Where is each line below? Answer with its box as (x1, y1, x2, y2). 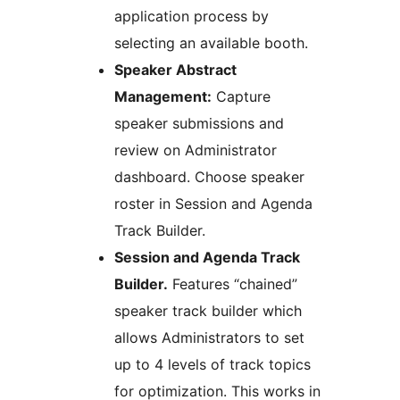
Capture (212, 87, 271, 106)
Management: (114, 87, 212, 106)
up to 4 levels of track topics (114, 355, 311, 374)
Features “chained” (168, 275, 297, 294)
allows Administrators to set (114, 329, 304, 347)
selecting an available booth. (114, 34, 308, 53)
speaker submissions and (114, 114, 284, 133)
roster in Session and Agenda (114, 195, 312, 213)
